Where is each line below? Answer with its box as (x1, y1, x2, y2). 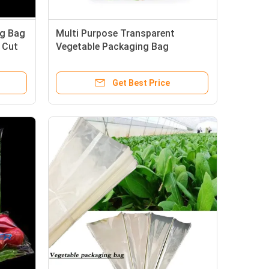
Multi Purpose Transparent (56, 28, 175, 39)
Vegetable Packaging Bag (56, 41, 169, 52)
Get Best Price (112, 78, 170, 88)
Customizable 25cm (56, 54, 145, 65)
